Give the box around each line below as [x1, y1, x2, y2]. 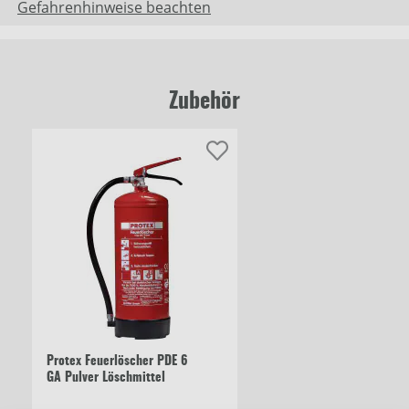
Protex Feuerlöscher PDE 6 [47, 355, 187, 369]
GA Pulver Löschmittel [47, 372, 165, 385]
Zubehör [169, 91, 240, 114]
